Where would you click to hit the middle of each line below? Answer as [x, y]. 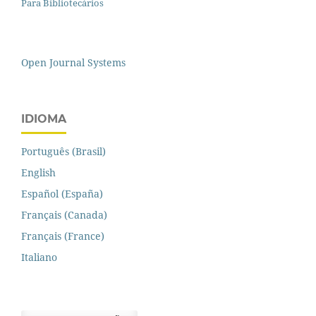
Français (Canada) [64, 214]
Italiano [39, 257]
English [38, 172]
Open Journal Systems [73, 62]
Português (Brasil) [63, 151]
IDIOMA [44, 119]
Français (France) [63, 236]
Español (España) [62, 193]
